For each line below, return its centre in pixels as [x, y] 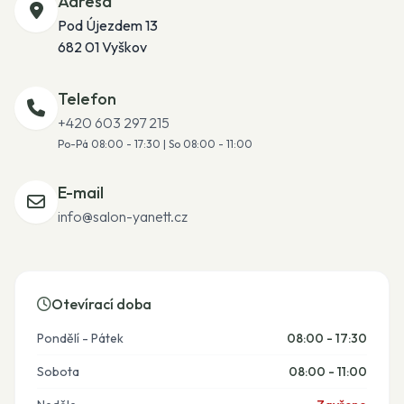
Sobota [58, 372]
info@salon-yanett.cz [123, 216]
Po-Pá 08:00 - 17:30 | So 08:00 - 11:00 [155, 144]
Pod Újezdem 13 [108, 25]
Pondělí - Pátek [80, 338]
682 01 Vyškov [102, 47]
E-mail [81, 193]
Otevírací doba [101, 304]
